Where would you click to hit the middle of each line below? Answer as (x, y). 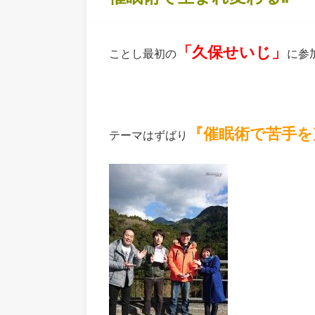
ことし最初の (143, 53)
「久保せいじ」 (232, 52)
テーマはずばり (148, 134)
